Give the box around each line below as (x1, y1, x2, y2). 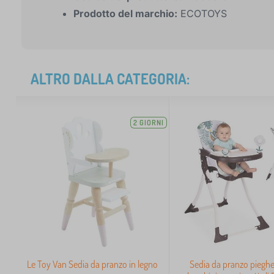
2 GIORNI (133, 118, 165, 127)
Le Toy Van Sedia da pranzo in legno (27, 258, 158, 271)
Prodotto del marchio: (73, 7, 177, 20)
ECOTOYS (177, 7, 227, 20)
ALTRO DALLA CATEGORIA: (31, 69, 190, 88)
